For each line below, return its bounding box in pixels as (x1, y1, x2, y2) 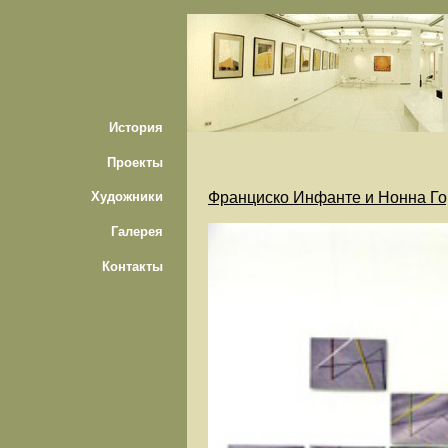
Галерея (111, 224, 164, 240)
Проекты (107, 154, 164, 170)
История (109, 119, 164, 135)
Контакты (102, 258, 164, 274)
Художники (91, 189, 164, 205)
